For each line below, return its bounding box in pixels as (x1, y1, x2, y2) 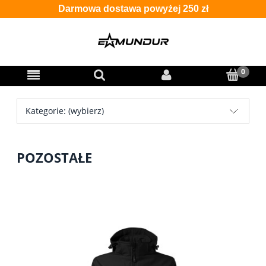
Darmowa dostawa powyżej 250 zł (58, 4, 208, 14)
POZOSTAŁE (17, 148, 92, 167)
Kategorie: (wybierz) (26, 104, 104, 116)
